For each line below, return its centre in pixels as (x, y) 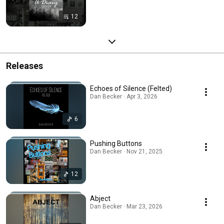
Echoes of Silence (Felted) (131, 88)
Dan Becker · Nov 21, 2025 (126, 151)
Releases (24, 65)
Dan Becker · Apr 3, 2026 (124, 96)
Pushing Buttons (116, 143)
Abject (100, 198)
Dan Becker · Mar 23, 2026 (126, 206)
